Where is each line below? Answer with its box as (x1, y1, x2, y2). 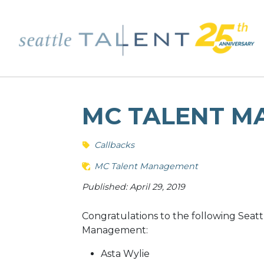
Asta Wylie (100, 247, 150, 259)
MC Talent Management (94, 160, 198, 171)
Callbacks (94, 140, 134, 151)
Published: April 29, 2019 (81, 181, 185, 193)
